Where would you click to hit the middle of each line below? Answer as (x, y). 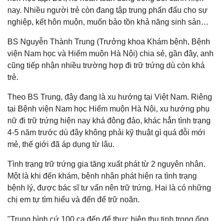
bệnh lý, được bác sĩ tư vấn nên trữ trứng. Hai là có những (109, 188)
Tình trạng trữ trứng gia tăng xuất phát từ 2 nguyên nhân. (106, 164)
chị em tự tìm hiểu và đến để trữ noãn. (74, 200)
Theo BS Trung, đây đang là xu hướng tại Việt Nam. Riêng (110, 97)
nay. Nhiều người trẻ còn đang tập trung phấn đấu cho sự (108, 10)
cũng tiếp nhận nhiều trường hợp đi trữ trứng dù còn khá (106, 66)
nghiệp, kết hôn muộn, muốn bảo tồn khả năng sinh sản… (108, 22)
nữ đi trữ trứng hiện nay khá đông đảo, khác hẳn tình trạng (109, 121)
